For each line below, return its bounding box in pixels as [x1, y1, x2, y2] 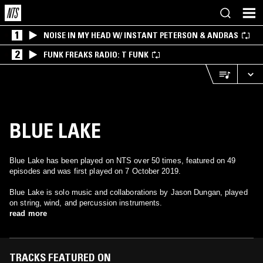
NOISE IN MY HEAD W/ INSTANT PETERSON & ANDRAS [43, 30, 238, 41]
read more [9, 209, 47, 218]
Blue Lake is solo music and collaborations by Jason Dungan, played [9, 188, 248, 197]
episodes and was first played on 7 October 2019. [9, 167, 181, 176]
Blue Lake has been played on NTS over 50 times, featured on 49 [9, 156, 236, 165]
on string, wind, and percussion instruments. [9, 198, 163, 207]
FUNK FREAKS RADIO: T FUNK [43, 49, 149, 60]
